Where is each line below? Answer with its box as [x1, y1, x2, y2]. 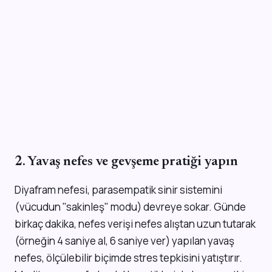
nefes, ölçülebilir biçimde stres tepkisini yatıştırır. [15, 250, 242, 265]
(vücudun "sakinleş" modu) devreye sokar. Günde [15, 199, 246, 214]
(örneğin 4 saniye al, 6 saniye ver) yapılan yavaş [15, 233, 234, 248]
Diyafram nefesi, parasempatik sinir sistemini [15, 182, 222, 197]
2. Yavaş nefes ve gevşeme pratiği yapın [15, 155, 238, 169]
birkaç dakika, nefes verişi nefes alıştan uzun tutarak [15, 216, 256, 231]
